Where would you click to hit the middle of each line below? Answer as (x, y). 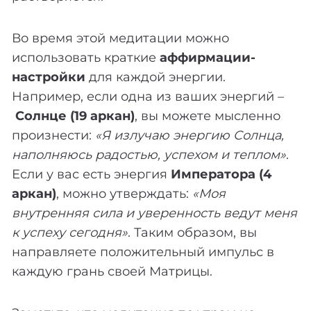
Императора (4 (221, 175)
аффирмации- (208, 58)
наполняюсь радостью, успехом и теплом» (149, 155)
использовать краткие (86, 58)
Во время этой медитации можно (120, 39)
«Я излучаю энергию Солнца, (190, 136)
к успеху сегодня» (70, 233)
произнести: (53, 136)
